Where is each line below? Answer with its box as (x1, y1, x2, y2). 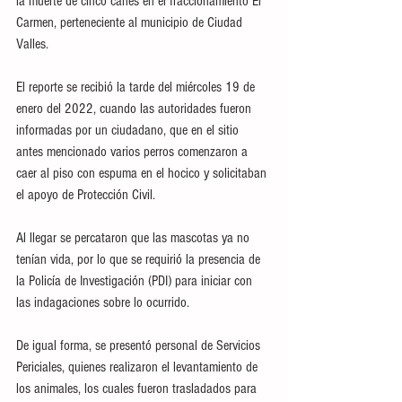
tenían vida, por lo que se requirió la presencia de (16, 251, 264, 267)
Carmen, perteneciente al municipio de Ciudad (16, 14, 246, 31)
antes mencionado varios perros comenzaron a (16, 144, 251, 160)
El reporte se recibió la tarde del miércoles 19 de (16, 79, 258, 95)
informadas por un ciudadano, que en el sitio (16, 122, 242, 138)
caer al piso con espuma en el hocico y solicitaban (16, 165, 270, 181)
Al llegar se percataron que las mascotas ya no (16, 230, 253, 246)
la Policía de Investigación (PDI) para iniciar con (16, 273, 256, 289)
